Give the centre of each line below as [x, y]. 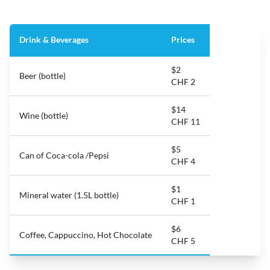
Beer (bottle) [42, 76]
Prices [183, 40]
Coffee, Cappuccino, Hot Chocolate [86, 235]
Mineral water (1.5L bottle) [69, 195]
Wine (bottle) [44, 116]
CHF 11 [186, 122]
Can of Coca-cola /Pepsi [64, 155]
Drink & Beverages [54, 40]
